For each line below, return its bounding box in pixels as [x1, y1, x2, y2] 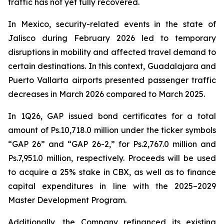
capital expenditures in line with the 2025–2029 [8, 180, 216, 191]
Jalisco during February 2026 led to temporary [8, 32, 216, 43]
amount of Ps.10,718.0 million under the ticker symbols [8, 124, 216, 135]
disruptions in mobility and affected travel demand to [8, 46, 216, 57]
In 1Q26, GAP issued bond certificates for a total [8, 110, 216, 121]
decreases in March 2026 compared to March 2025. [8, 88, 205, 99]
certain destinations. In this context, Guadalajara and [8, 60, 216, 71]
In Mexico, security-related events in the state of [8, 18, 216, 29]
